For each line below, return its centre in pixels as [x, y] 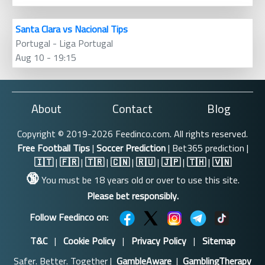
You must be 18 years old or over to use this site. [139, 180]
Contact [132, 109]
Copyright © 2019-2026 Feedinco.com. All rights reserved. [132, 134]
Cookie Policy [89, 241]
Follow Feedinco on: [69, 217]
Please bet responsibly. [132, 196]
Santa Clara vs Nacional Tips [72, 29]
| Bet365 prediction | [207, 148]
